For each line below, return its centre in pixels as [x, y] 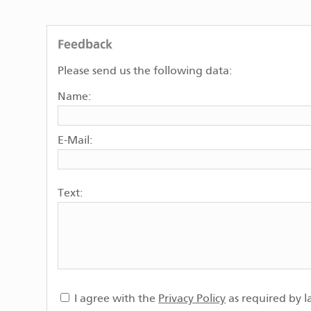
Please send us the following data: [145, 72]
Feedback [85, 44]
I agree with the [115, 299]
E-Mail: [75, 141]
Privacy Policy [192, 299]
